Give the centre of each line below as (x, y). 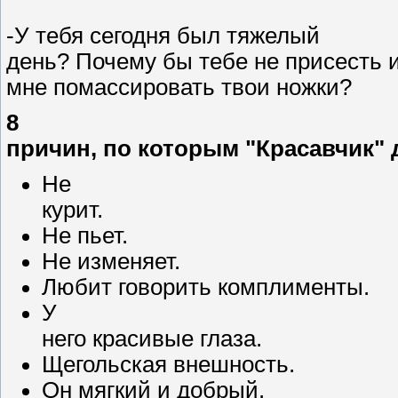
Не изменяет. (111, 261)
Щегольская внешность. (168, 364)
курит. (72, 209)
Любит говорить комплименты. (206, 287)
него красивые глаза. (152, 338)
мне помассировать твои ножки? (179, 88)
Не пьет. (85, 235)
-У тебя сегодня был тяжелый (163, 36)
